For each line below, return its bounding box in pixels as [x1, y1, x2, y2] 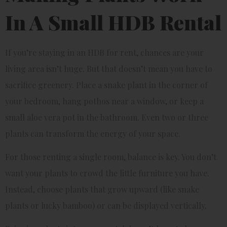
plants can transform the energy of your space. [5, 128, 180, 139]
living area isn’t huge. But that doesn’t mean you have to [5, 63, 212, 74]
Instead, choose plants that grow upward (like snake [5, 184, 199, 195]
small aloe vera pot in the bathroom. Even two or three [5, 111, 208, 123]
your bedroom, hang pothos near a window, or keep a [5, 95, 204, 106]
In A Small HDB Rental [5, 8, 221, 35]
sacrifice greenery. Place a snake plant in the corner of [5, 79, 208, 90]
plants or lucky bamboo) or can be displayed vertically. [5, 200, 207, 211]
